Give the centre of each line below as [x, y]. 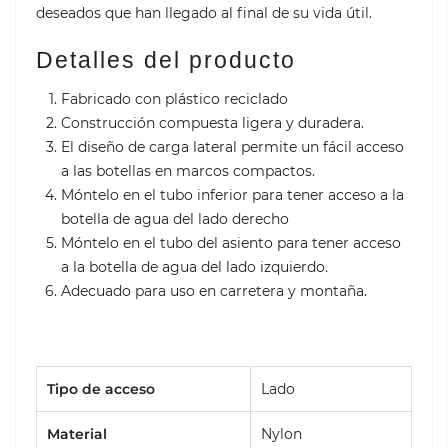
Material [77, 433]
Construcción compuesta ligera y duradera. [212, 123]
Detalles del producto [166, 59]
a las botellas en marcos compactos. [188, 171]
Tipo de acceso [101, 388]
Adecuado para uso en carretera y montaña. [214, 291]
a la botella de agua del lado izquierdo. [194, 267]
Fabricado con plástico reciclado [174, 99]
